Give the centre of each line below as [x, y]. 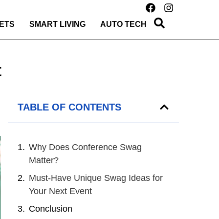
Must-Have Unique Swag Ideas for [96, 178]
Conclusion [51, 209]
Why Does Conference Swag [85, 147]
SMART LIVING [57, 24]
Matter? [44, 160]
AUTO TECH [123, 24]
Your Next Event [60, 191]
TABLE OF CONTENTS [69, 107]
